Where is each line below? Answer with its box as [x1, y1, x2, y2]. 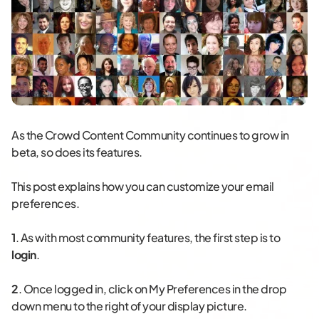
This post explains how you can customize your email [11, 179, 274, 194]
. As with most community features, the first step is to [15, 230, 280, 246]
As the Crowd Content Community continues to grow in [11, 127, 289, 143]
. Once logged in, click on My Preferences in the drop [18, 281, 286, 297]
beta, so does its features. [11, 145, 142, 160]
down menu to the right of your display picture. [11, 298, 247, 314]
